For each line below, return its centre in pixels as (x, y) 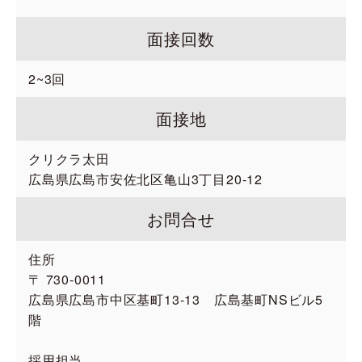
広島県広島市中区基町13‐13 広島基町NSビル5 (176, 299)
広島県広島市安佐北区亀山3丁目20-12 (145, 179)
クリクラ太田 (69, 159)
